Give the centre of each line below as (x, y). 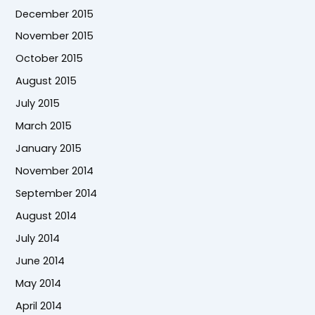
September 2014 (57, 194)
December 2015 (55, 14)
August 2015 (46, 81)
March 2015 (44, 126)
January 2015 (49, 149)
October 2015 (50, 59)
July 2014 (38, 238)
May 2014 (39, 283)
